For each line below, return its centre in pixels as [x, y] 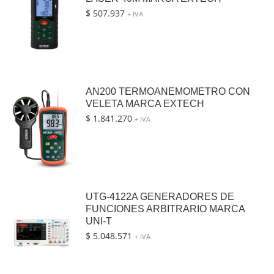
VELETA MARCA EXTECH [145, 104]
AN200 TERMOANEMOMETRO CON [168, 91]
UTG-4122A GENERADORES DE [160, 197]
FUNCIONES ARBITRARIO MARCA [165, 209]
